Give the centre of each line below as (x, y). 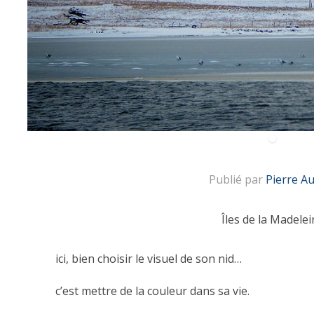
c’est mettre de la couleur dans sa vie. (152, 291)
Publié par (237, 179)
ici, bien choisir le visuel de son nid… (149, 259)
